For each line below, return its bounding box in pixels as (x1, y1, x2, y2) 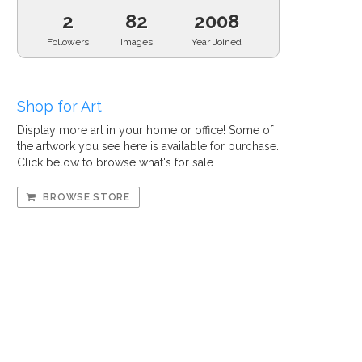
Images (120, 36, 154, 48)
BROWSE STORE (40, 192, 130, 203)
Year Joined (192, 36, 242, 48)
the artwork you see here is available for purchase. (17, 140, 279, 153)
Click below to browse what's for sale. (17, 156, 216, 169)
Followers (47, 36, 90, 48)
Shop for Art (17, 98, 102, 115)
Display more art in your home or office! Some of (17, 124, 273, 137)
